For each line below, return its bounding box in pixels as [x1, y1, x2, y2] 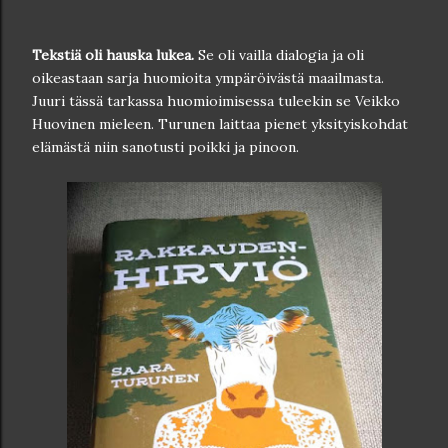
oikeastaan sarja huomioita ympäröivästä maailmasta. [32, 68, 384, 87]
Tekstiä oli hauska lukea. [32, 45, 194, 64]
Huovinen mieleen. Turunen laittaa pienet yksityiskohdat [32, 114, 408, 133]
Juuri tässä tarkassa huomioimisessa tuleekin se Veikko [32, 91, 400, 110]
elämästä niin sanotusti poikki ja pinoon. [32, 137, 299, 156]
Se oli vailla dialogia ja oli [194, 45, 364, 64]
